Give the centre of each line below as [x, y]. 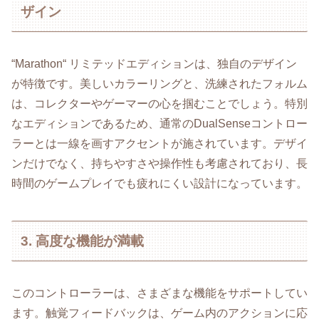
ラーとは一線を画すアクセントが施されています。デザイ [159, 144]
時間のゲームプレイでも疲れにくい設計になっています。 [159, 184]
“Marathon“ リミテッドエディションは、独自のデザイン [154, 64]
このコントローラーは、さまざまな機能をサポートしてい [159, 293]
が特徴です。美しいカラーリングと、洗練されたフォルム [159, 84]
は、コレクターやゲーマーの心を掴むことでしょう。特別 [159, 104]
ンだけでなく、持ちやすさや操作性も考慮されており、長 [159, 164]
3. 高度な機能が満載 [83, 241]
